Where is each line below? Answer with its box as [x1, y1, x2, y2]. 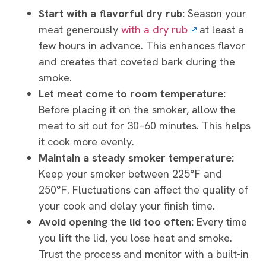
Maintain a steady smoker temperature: [39, 151, 234, 165]
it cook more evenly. [39, 135, 134, 149]
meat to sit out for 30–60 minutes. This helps [39, 119, 251, 133]
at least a [197, 23, 245, 37]
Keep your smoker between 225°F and [39, 167, 222, 181]
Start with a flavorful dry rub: [39, 7, 188, 21]
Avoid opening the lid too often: [39, 215, 197, 229]
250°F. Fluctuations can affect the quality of [39, 183, 248, 197]
